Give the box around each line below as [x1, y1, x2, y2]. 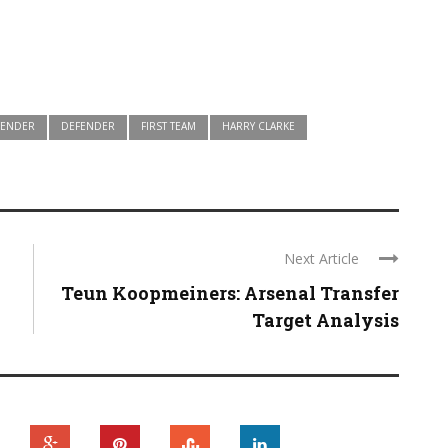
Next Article [284, 249, 359, 268]
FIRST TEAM [141, 119, 196, 133]
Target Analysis [252, 308, 399, 332]
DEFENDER [61, 119, 115, 133]
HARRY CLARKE [222, 119, 295, 133]
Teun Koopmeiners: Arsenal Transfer [61, 281, 399, 305]
